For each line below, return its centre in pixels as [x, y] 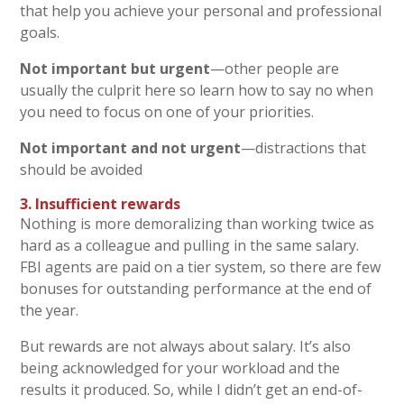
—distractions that [304, 148]
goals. [40, 33]
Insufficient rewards [108, 204]
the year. [50, 311]
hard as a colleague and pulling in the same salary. [190, 246]
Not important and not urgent [131, 148]
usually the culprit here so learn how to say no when [197, 91]
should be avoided [82, 170]
